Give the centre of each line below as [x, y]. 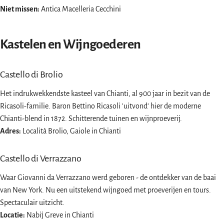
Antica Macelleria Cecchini [80, 9]
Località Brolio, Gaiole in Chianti [71, 131]
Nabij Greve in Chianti [59, 215]
